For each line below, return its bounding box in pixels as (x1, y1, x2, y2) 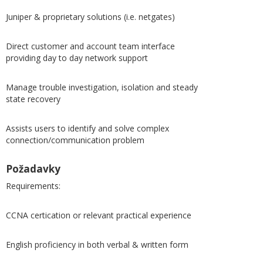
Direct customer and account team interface (6, 41, 175, 52)
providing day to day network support (6, 52, 148, 63)
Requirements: (6, 180, 60, 191)
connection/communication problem (6, 134, 144, 146)
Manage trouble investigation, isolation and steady (6, 82, 198, 93)
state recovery (6, 93, 60, 104)
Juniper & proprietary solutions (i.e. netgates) (6, 11, 175, 22)
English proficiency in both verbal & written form (6, 239, 188, 250)
